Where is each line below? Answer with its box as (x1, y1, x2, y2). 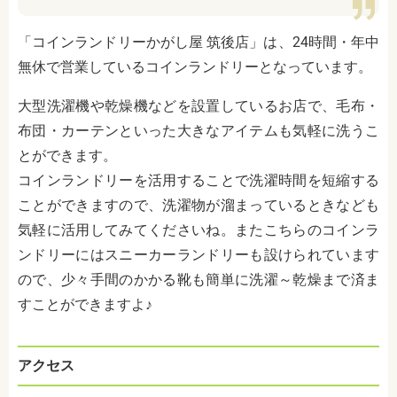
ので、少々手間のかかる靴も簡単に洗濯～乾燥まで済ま (18, 271, 379, 288)
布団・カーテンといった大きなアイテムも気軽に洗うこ (18, 122, 379, 139)
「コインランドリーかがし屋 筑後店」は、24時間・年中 (18, 34, 379, 51)
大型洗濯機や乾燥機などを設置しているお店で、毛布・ (18, 97, 379, 114)
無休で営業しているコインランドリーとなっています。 (18, 58, 372, 75)
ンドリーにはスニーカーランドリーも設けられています (18, 246, 379, 263)
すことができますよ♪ (18, 296, 152, 313)
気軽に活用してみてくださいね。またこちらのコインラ (18, 222, 379, 238)
